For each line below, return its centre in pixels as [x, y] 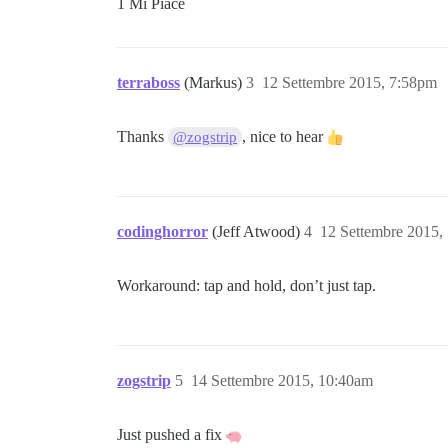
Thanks [142, 136]
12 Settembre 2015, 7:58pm [349, 82]
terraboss [148, 82]
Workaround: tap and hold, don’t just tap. [246, 285]
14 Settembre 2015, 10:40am [282, 380]
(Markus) [215, 82]
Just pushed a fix [171, 434]
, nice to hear [285, 136]
